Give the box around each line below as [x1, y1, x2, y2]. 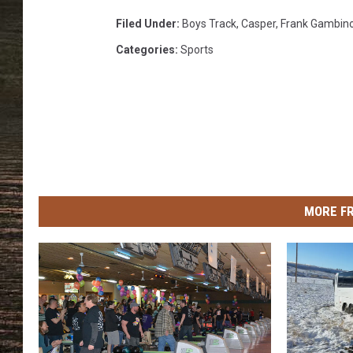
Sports [180, 43, 214, 56]
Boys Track [182, 17, 236, 30]
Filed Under [116, 17, 176, 30]
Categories [116, 43, 175, 56]
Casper [241, 17, 276, 30]
